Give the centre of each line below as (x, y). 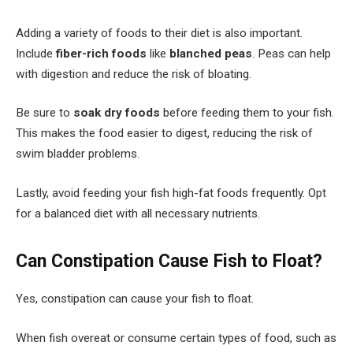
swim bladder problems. (78, 154)
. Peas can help (292, 53)
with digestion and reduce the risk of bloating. (134, 74)
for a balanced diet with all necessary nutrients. (138, 213)
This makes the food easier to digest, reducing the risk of (164, 134)
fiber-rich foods (101, 53)
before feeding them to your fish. (247, 113)
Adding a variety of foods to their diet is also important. (159, 33)
